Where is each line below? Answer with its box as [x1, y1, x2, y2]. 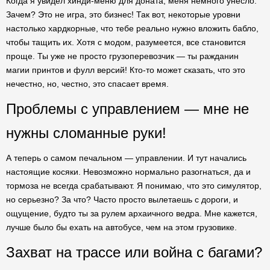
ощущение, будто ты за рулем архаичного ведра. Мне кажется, [6, 209, 257, 218]
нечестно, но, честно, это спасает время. [6, 79, 169, 89]
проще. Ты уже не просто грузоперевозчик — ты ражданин [6, 51, 239, 61]
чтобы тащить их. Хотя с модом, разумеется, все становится [6, 37, 246, 47]
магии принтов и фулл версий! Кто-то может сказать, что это [6, 65, 245, 75]
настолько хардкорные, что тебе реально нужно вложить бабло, [6, 24, 259, 33]
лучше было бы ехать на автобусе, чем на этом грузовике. [6, 222, 237, 232]
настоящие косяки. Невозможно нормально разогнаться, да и [6, 167, 251, 177]
